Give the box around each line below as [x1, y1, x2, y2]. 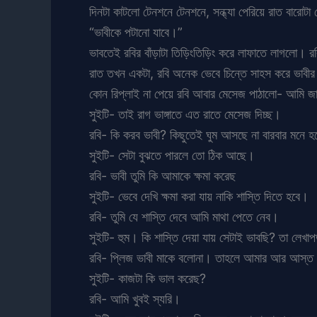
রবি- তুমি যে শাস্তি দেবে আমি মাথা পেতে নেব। [89, 209, 279, 224]
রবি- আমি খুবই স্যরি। [89, 291, 180, 306]
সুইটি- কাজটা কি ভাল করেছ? [89, 270, 206, 286]
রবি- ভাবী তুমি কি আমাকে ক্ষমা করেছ [89, 168, 236, 183]
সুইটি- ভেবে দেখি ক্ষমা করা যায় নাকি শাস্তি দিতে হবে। [89, 188, 309, 204]
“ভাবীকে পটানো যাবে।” [89, 24, 183, 40]
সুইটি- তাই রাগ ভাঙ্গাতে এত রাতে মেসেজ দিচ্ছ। [89, 106, 281, 122]
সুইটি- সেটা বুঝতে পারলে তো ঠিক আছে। [89, 147, 255, 163]
